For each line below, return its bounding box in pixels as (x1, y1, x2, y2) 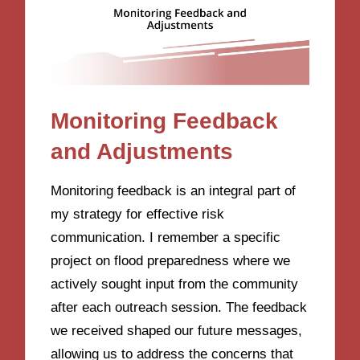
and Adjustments (51, 138, 234, 164)
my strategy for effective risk (51, 207, 225, 223)
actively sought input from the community (51, 276, 299, 292)
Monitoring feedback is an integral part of (51, 183, 297, 199)
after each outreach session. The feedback (51, 300, 308, 316)
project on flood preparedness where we (51, 253, 291, 269)
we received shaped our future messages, (51, 323, 303, 339)
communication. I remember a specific (51, 230, 281, 246)
